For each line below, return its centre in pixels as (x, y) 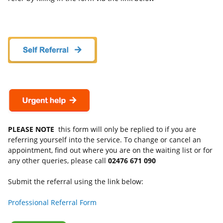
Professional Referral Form (52, 203)
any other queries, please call (58, 161)
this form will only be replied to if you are (127, 129)
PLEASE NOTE (33, 129)
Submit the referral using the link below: (76, 182)
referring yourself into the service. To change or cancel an (105, 140)
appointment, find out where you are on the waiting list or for (110, 150)
